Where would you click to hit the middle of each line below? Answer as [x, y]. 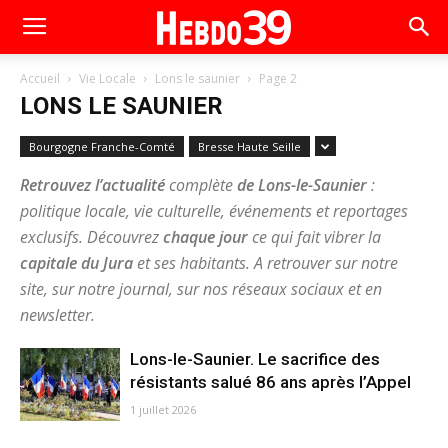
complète [201, 185]
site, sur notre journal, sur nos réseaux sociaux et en [201, 289]
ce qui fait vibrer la [314, 237]
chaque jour [205, 237]
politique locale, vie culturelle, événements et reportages [214, 211]
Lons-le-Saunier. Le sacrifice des [255, 359]
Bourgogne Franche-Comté [102, 146]
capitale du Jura [76, 263]
